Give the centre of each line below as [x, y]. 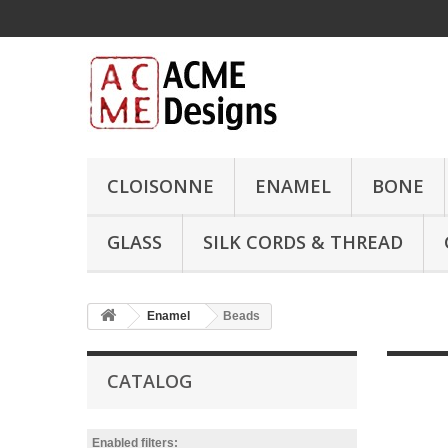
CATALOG [149, 381]
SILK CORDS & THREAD [303, 242]
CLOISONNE [160, 186]
